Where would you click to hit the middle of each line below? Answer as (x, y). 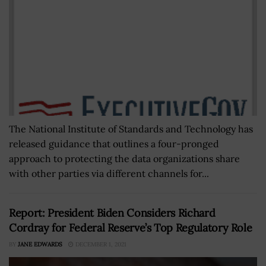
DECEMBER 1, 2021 (100, 245)
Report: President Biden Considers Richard (112, 213)
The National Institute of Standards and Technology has (131, 129)
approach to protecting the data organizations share (124, 159)
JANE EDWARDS (40, 245)
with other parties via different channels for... (109, 174)
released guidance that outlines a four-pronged (114, 144)
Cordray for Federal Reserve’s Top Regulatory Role (131, 228)
